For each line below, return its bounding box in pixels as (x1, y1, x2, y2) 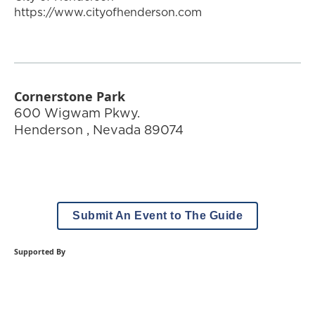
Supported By (14, 247, 65, 257)
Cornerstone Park (14, 88, 125, 105)
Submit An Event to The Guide (72, 210, 243, 222)
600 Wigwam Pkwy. (14, 104, 140, 122)
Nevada (93, 121, 141, 139)
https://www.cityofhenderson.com (14, 4, 202, 20)
